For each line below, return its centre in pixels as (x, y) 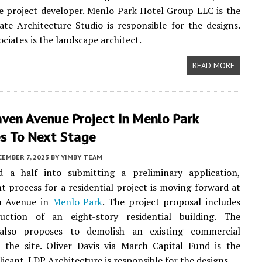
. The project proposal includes (171, 202)
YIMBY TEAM (82, 157)
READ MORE (213, 65)
